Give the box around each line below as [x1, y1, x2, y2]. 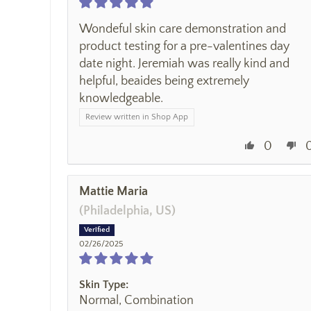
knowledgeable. [79, 91, 163, 106]
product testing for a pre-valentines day [79, 39, 289, 53]
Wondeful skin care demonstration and [79, 22, 286, 36]
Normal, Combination [79, 293, 194, 308]
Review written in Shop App [85, 112, 188, 121]
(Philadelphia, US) [79, 203, 176, 218]
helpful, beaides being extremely [79, 74, 249, 88]
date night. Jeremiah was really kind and [79, 56, 289, 71]
